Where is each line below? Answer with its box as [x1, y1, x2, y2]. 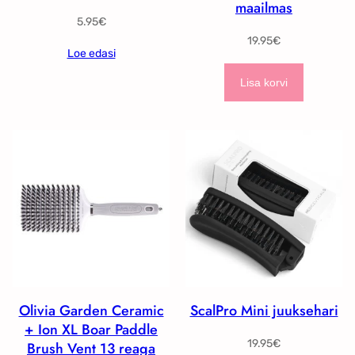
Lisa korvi [240, 76, 288, 90]
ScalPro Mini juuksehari [189, 300, 338, 322]
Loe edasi [67, 47, 116, 61]
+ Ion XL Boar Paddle [25, 319, 158, 341]
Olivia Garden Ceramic [18, 300, 164, 322]
